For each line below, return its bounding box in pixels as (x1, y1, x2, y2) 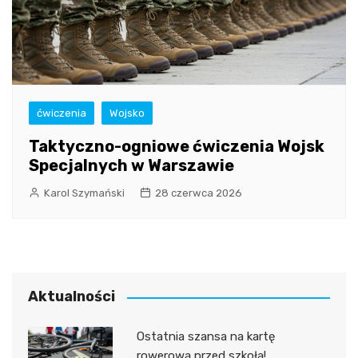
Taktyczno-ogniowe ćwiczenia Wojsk (29, 137, 324, 157)
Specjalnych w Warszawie (29, 156, 234, 176)
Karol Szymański (44, 187, 125, 200)
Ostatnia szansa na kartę (136, 329, 275, 344)
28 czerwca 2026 (155, 187, 242, 200)
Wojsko (109, 107, 145, 120)
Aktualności (28, 288, 115, 306)
